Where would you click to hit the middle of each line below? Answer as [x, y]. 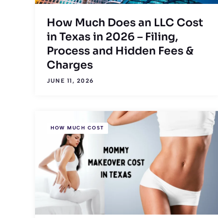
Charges [70, 65]
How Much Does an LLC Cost [125, 22]
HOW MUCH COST [77, 128]
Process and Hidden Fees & [120, 51]
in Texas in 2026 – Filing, [112, 36]
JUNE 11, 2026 [70, 81]
